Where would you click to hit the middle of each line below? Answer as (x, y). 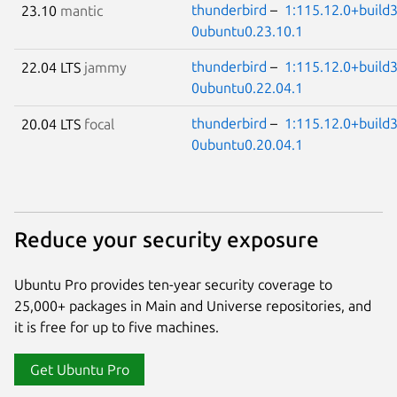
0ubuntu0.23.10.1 (247, 31)
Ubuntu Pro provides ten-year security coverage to (173, 285)
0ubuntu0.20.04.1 (247, 145)
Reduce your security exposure (167, 239)
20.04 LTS (53, 125)
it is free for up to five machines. (117, 327)
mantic (82, 11)
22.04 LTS (53, 68)
